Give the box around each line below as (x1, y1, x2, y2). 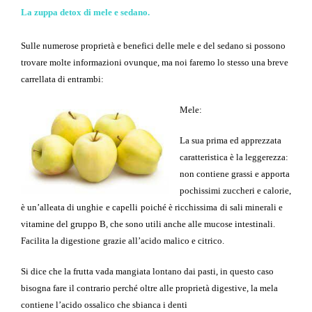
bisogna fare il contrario (21, 283, 113, 294)
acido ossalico (61, 299, 117, 311)
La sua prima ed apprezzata (180, 135, 281, 146)
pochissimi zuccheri (180, 185, 257, 196)
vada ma (95, 266, 127, 277)
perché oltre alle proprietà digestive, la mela (113, 283, 278, 294)
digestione (61, 235, 100, 247)
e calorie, (257, 185, 291, 196)
